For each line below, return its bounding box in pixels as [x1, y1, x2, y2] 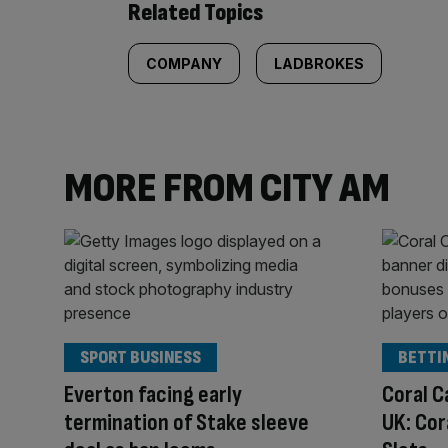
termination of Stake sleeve [64, 407, 309, 437]
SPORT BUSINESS [80, 346, 201, 368]
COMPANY [146, 54, 222, 72]
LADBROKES [274, 54, 364, 72]
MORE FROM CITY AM [64, 162, 390, 214]
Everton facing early [64, 379, 242, 409]
